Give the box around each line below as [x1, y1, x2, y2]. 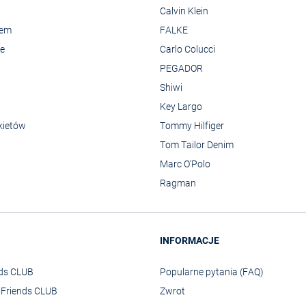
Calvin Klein [160, 5, 208, 16]
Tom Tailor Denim [160, 139, 234, 150]
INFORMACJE [160, 234, 219, 246]
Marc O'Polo [160, 158, 210, 169]
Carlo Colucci [160, 43, 215, 55]
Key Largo [160, 100, 202, 112]
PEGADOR [160, 62, 203, 74]
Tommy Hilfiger [160, 120, 224, 131]
